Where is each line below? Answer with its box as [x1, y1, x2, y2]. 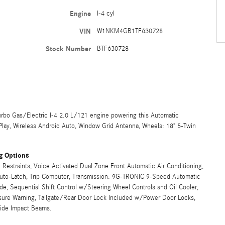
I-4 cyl [96, 9, 115, 18]
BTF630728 [96, 44, 129, 53]
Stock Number [45, 44, 91, 53]
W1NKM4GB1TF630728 [96, 27, 163, 35]
